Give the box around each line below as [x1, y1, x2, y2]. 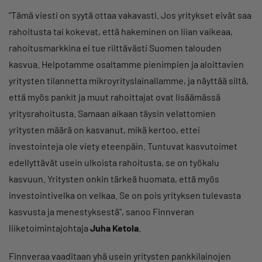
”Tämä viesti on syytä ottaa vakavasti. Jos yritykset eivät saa [9, 9, 251, 20]
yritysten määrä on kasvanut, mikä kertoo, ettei [9, 123, 200, 135]
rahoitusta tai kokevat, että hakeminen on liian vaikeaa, [9, 25, 233, 37]
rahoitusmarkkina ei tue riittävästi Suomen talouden [9, 42, 222, 53]
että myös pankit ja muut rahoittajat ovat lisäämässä [9, 91, 220, 102]
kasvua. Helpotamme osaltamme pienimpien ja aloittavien [9, 58, 244, 70]
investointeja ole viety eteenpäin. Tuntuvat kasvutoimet [9, 140, 237, 151]
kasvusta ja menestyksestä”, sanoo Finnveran [9, 205, 194, 217]
